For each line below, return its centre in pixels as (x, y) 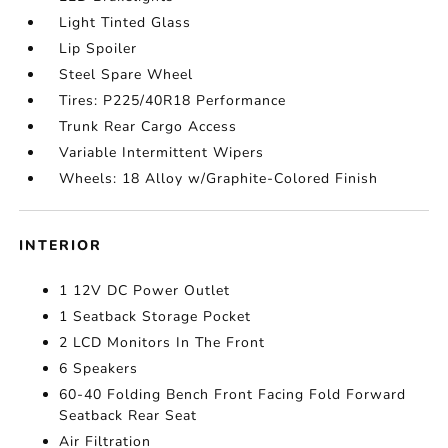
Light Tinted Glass (125, 23)
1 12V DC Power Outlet (145, 291)
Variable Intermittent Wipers (162, 153)
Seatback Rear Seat (128, 416)
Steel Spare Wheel (126, 75)
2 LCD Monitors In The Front (162, 343)
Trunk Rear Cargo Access (148, 127)
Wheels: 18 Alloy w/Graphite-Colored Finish (219, 179)
